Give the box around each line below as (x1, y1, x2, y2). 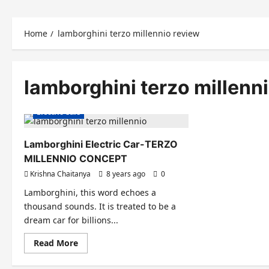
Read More (34, 237, 78, 249)
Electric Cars (37, 107, 80, 117)
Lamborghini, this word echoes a (24, 187, 156, 198)
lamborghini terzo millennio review (58, 28, 199, 39)
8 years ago (104, 169, 147, 179)
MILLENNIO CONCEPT (24, 153, 127, 165)
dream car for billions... (24, 214, 118, 226)
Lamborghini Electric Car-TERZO (24, 138, 178, 150)
